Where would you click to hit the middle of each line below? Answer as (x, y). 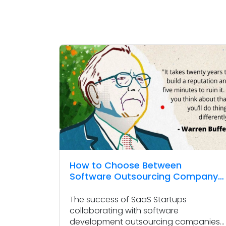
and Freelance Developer (126, 188)
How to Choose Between (126, 165)
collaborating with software (124, 211)
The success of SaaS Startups (128, 200)
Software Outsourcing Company (144, 177)
